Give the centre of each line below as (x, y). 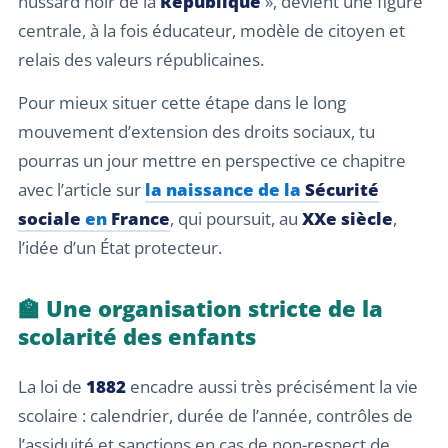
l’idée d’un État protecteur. (120, 248)
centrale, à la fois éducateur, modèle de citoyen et (211, 30)
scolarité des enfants (137, 336)
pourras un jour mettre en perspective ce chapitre (212, 161)
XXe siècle (347, 219)
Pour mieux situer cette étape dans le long (182, 103)
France (140, 219)
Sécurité (342, 190)
